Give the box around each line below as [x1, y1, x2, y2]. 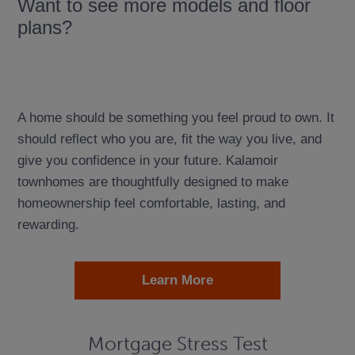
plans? [17, 16, 72, 38]
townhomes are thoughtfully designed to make [17, 174, 288, 190]
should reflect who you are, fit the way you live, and [17, 131, 322, 147]
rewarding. [17, 216, 79, 233]
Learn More [141, 272, 213, 288]
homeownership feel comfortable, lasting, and [17, 195, 285, 212]
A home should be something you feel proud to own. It [17, 109, 334, 126]
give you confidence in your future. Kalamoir [17, 152, 278, 169]
